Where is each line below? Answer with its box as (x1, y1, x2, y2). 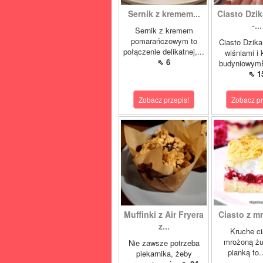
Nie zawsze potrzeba (128, 237, 200, 248)
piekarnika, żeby (136, 248, 192, 259)
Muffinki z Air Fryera (124, 208, 204, 220)
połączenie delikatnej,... (123, 46, 204, 57)
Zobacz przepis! (139, 95, 189, 104)
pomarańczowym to (130, 35, 197, 46)
